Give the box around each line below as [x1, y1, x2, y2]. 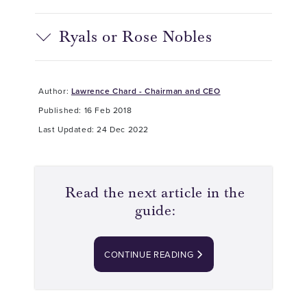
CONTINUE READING [103, 248, 196, 261]
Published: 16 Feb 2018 [38, 104, 132, 116]
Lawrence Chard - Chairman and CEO [71, 85, 221, 97]
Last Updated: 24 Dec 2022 [38, 123, 149, 136]
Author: [38, 85, 71, 97]
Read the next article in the [65, 184, 245, 202]
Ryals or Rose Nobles [59, 27, 212, 47]
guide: [134, 201, 176, 220]
